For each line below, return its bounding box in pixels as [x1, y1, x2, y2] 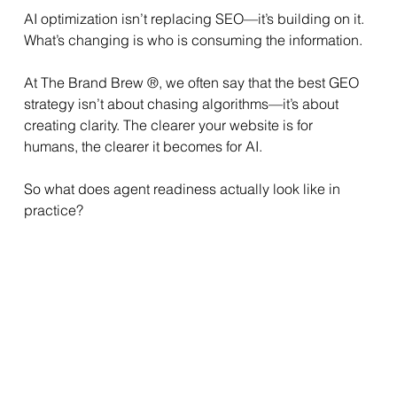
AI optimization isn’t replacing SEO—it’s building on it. [23, 10, 368, 28]
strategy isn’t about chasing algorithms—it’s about [23, 95, 342, 113]
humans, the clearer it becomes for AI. [23, 137, 262, 156]
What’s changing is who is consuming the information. [23, 31, 362, 50]
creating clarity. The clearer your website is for [23, 116, 316, 135]
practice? [23, 201, 83, 220]
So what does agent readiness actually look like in [23, 180, 344, 198]
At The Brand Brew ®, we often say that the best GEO [23, 74, 362, 92]
